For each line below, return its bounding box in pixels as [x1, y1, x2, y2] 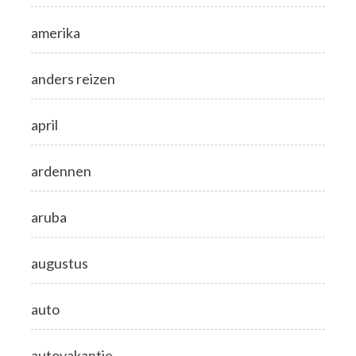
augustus [31, 254, 88, 273]
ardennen [31, 162, 91, 180]
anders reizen [31, 70, 115, 88]
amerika [31, 24, 80, 42]
